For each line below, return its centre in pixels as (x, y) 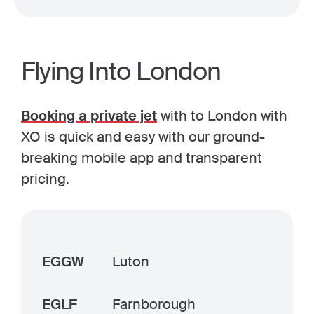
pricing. (45, 178)
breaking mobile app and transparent (142, 157)
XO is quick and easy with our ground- (143, 136)
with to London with (222, 115)
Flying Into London (121, 71)
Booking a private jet (89, 115)
